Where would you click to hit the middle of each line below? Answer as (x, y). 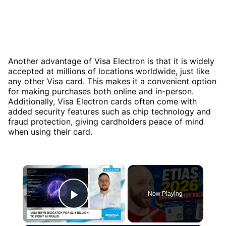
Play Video (110, 208)
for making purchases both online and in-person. (101, 91)
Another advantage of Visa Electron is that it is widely (111, 61)
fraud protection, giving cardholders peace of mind (106, 121)
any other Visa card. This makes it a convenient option (112, 81)
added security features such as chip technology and (109, 111)
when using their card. (50, 131)
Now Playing (165, 193)
